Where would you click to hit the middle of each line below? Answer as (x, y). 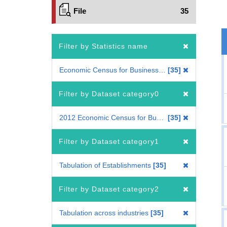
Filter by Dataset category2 (109, 189)
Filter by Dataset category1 (109, 141)
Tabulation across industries (104, 213)
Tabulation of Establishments (105, 165)
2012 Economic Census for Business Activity (160, 118)
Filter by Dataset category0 (109, 94)
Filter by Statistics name (103, 46)
